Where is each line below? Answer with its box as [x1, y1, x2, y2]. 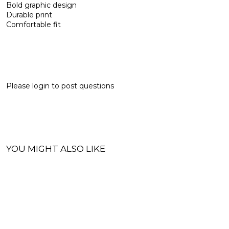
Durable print [6, 10, 52, 19]
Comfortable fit [6, 19, 61, 29]
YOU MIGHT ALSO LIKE [6, 143, 105, 154]
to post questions [50, 81, 114, 90]
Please [6, 81, 32, 90]
